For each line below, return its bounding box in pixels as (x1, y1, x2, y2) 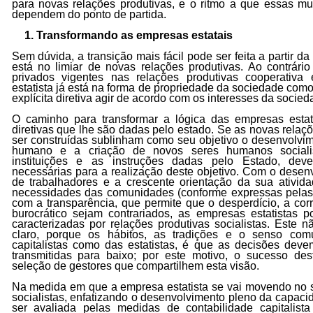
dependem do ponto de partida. (11, 8, 166, 20)
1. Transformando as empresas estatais (24, 29, 233, 41)
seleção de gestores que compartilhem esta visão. (11, 260, 259, 272)
